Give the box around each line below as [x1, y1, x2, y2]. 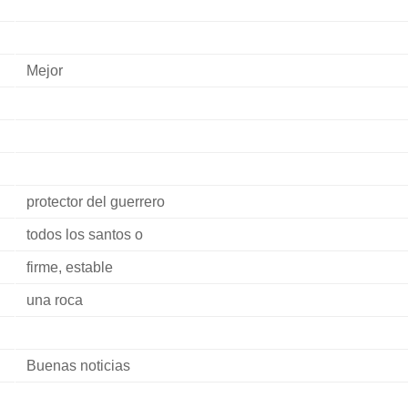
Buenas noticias [25, 358, 130, 373]
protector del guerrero [25, 194, 165, 209]
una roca [25, 292, 83, 308]
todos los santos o [25, 227, 143, 242]
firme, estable [25, 260, 113, 275]
